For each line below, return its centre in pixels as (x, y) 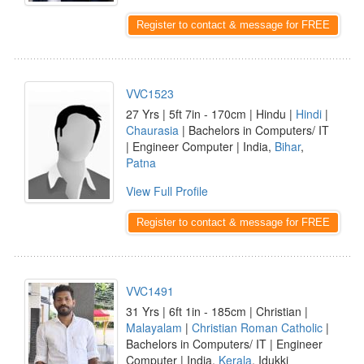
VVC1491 (150, 291)
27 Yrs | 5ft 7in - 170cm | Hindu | (211, 114)
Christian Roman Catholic (257, 327)
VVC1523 (150, 93)
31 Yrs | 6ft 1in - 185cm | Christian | (217, 311)
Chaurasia (152, 130)
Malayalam (154, 327)
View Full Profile (167, 191)
